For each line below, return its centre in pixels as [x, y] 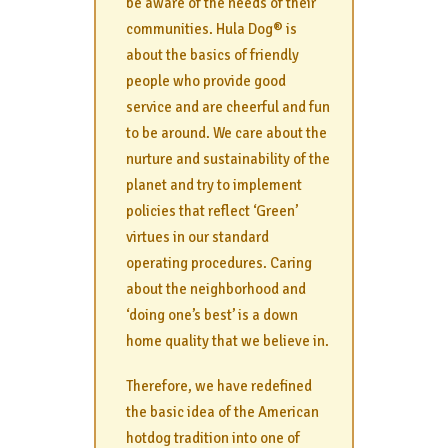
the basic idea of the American [222, 411]
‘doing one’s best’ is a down [212, 315]
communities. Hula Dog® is [211, 29]
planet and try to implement [214, 185]
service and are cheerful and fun [228, 107]
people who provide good [206, 81]
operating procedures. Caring [219, 263]
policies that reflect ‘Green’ [212, 211]
